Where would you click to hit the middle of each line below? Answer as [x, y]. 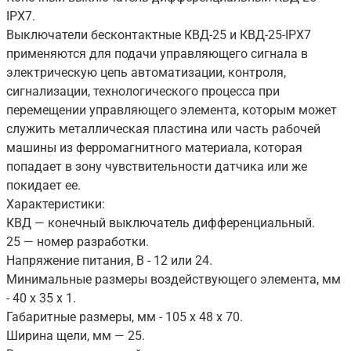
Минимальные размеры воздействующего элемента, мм [174, 279]
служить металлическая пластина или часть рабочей [163, 128]
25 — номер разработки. [78, 241]
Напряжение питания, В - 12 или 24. [109, 260]
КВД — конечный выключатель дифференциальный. [161, 223]
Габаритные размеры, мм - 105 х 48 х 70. [125, 317]
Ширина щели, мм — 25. [76, 335]
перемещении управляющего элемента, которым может [172, 110]
